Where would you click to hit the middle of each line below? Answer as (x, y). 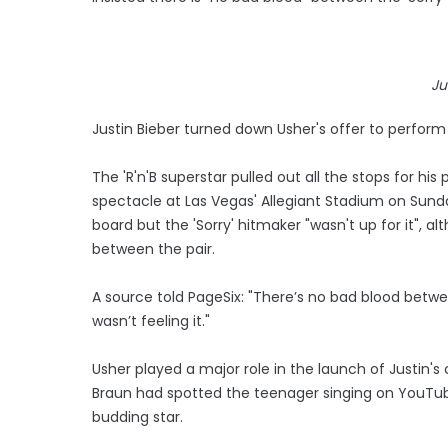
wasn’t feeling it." (151, 320)
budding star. (137, 416)
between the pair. (153, 248)
